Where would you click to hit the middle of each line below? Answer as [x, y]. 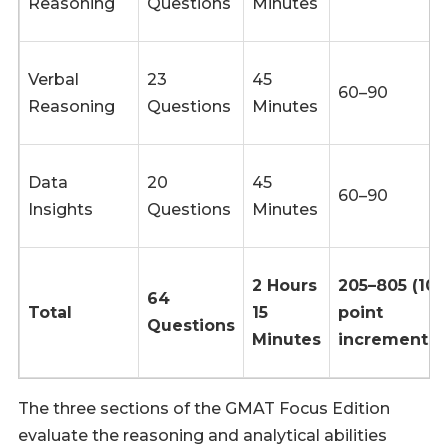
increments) [390, 339]
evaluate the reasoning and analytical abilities [202, 435]
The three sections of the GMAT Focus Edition [204, 408]
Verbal [53, 79]
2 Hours [284, 285]
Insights [60, 209]
